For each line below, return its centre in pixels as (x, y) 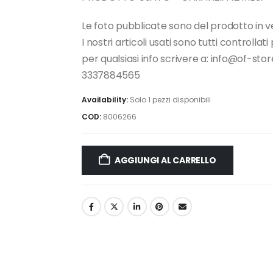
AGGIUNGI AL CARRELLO (165, 161)
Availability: (106, 99)
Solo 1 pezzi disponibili (170, 99)
